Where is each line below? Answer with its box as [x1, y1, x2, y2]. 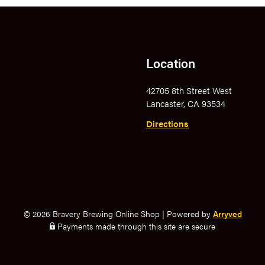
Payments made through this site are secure [55, 219, 215, 232]
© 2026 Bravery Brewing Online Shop [23, 207, 160, 219]
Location [146, 53, 196, 72]
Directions [146, 117, 189, 130]
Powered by [166, 207, 213, 219]
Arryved [212, 207, 242, 219]
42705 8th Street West [146, 83, 232, 96]
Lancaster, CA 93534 [146, 96, 226, 109]
